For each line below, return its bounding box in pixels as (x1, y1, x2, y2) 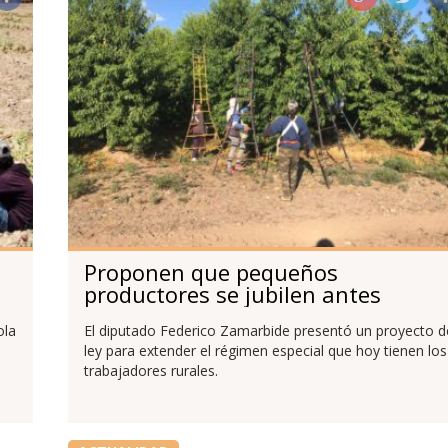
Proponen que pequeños (83, 256, 338, 287)
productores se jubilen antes (83, 278, 381, 309)
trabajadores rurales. (83, 360, 218, 380)
